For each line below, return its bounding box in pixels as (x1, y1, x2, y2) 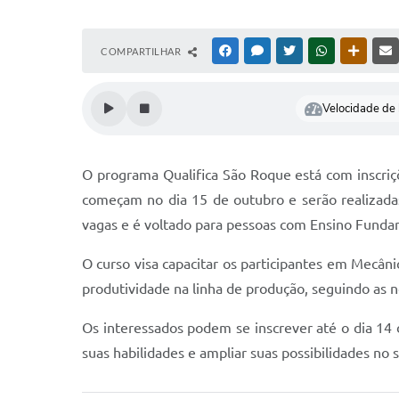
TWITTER (298, 45, 340, 56)
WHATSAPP (330, 45, 382, 56)
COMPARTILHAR (101, 45, 183, 57)
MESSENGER (266, 45, 322, 56)
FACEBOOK (234, 45, 286, 56)
